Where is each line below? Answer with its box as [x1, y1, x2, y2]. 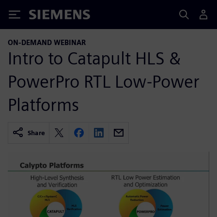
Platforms [8, 93, 79, 115]
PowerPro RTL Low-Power [8, 70, 200, 92]
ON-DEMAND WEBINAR [8, 38, 86, 46]
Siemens [29, 11, 61, 21]
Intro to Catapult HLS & [8, 47, 181, 69]
